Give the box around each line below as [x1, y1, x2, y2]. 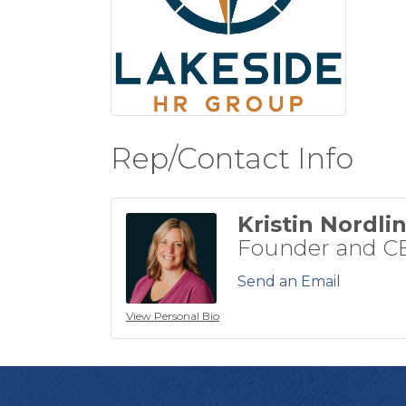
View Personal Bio [126, 309, 219, 323]
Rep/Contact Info [111, 140, 353, 176]
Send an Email [237, 273, 341, 290]
